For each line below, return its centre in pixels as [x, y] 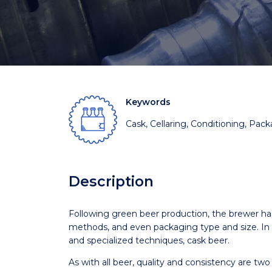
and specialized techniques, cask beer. [149, 240]
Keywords [148, 102]
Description [111, 182]
